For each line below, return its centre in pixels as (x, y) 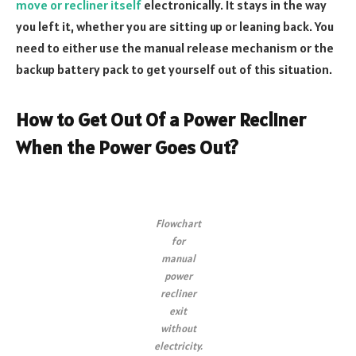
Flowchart (178, 224)
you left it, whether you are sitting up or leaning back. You (175, 26)
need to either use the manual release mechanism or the (175, 47)
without (178, 329)
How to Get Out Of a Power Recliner (161, 120)
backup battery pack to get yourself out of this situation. (175, 69)
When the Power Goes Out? (127, 148)
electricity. (178, 346)
